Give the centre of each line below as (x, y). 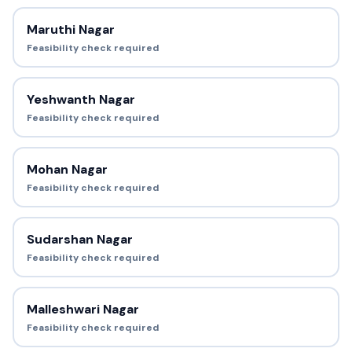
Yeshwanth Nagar (81, 99)
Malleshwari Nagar (82, 309)
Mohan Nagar (67, 169)
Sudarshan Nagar (79, 239)
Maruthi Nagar (70, 29)
